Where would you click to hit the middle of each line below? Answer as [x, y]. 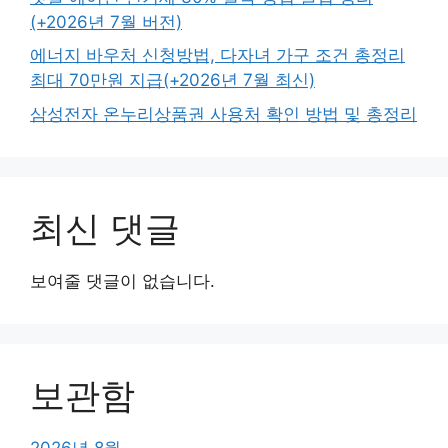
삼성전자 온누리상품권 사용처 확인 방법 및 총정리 [223, 113]
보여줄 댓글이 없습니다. [122, 280]
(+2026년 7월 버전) [106, 21]
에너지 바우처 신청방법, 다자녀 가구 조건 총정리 [217, 55]
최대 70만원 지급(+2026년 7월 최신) [172, 80]
